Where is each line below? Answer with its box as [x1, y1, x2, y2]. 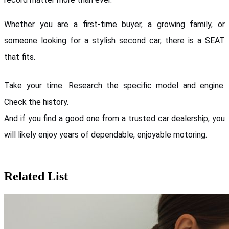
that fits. [4, 52, 35, 62]
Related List [4, 169, 68, 183]
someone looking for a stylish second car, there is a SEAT [4, 35, 225, 45]
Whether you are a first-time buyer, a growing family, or [4, 19, 225, 29]
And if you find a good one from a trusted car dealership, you [4, 113, 225, 123]
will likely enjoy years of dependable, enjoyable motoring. [4, 129, 207, 140]
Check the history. [4, 97, 71, 107]
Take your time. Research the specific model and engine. [4, 80, 225, 90]
